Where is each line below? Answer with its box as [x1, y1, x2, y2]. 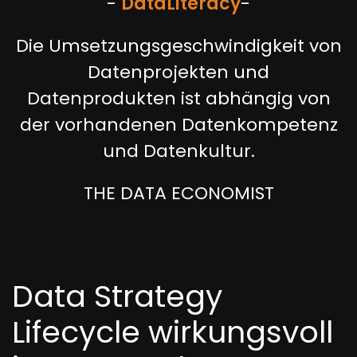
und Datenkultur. [102, 139, 255, 163]
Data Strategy [12, 275, 222, 317]
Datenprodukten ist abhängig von [26, 86, 331, 111]
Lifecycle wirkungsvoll [12, 311, 333, 353]
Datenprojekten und [88, 60, 269, 84]
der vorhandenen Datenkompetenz [19, 112, 338, 137]
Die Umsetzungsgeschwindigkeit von [15, 33, 342, 58]
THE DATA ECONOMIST [83, 181, 274, 206]
